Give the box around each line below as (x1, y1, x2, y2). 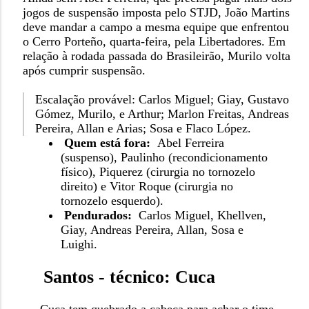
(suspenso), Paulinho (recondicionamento (60, 150, 268, 165)
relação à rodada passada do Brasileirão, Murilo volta (22, 49, 290, 63)
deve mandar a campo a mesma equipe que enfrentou (22, 20, 289, 34)
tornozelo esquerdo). (60, 194, 163, 208)
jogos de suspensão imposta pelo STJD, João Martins (22, 6, 290, 20)
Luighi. (60, 237, 97, 252)
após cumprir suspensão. (22, 63, 146, 78)
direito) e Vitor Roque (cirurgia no (60, 179, 233, 194)
